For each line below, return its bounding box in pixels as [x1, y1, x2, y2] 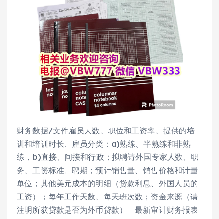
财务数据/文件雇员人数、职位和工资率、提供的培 [17, 126, 195, 136]
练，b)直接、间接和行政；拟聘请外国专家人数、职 [17, 152, 199, 162]
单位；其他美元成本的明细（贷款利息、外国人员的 [17, 178, 198, 189]
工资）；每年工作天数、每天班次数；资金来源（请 [17, 192, 198, 202]
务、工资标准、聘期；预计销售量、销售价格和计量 [17, 165, 198, 175]
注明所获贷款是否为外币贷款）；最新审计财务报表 [17, 205, 198, 215]
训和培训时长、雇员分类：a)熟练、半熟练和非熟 [17, 139, 191, 149]
